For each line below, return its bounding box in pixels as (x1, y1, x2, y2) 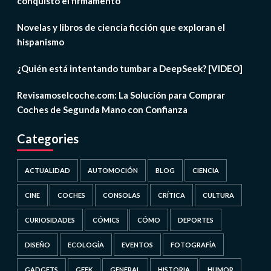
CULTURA (202, 191, 234, 200)
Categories (16, 131, 79, 146)
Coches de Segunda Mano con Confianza (16, 104, 188, 116)
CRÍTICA (157, 191, 185, 200)
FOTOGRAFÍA (170, 241, 216, 249)
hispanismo (16, 36, 64, 48)
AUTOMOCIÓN (87, 166, 138, 175)
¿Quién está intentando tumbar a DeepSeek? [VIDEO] (16, 63, 243, 74)
